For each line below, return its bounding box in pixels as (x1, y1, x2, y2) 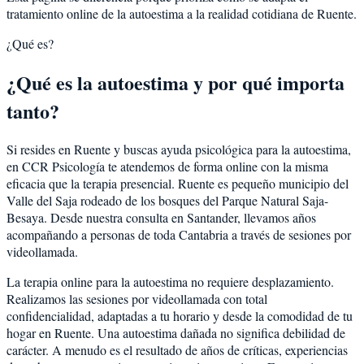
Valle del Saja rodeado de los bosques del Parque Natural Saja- (6, 192, 328, 210)
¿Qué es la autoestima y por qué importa (6, 67, 344, 97)
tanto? (6, 96, 59, 125)
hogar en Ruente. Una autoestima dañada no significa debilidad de (6, 324, 345, 342)
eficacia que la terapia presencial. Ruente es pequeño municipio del (6, 175, 349, 193)
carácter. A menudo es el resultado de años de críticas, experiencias (6, 341, 348, 359)
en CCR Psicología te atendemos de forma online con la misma (6, 158, 328, 175)
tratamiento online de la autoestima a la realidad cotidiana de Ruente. (6, 4, 357, 22)
